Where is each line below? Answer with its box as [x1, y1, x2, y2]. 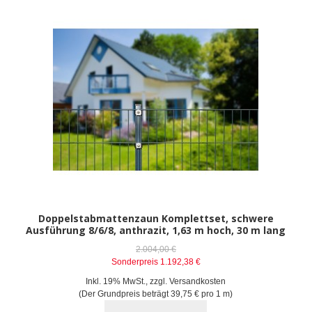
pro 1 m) [199, 288, 233, 299]
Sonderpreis [111, 256, 158, 267]
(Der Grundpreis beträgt [79, 288, 171, 299]
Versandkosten [169, 276, 226, 286]
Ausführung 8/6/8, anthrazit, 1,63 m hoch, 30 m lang [26, 223, 286, 237]
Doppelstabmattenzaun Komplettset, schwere [38, 211, 274, 225]
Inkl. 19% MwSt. [86, 276, 146, 286]
